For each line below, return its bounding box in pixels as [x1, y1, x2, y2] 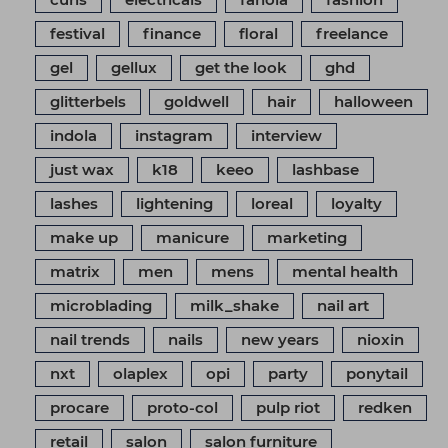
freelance [316, 23, 388, 43]
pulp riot [256, 397, 320, 417]
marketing [267, 227, 347, 247]
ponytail [346, 363, 408, 383]
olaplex [113, 363, 168, 383]
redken [358, 397, 412, 417]
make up [50, 227, 118, 247]
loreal [251, 193, 293, 213]
